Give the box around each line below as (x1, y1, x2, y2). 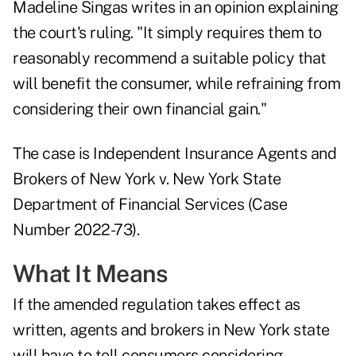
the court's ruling (13, 23, 130, 43)
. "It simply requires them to (130, 23, 322, 43)
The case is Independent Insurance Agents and (13, 144, 336, 164)
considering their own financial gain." (13, 99, 266, 119)
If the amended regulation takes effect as (13, 295, 300, 315)
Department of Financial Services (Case (13, 195, 287, 215)
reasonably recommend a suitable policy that (13, 48, 327, 68)
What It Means (13, 259, 168, 288)
